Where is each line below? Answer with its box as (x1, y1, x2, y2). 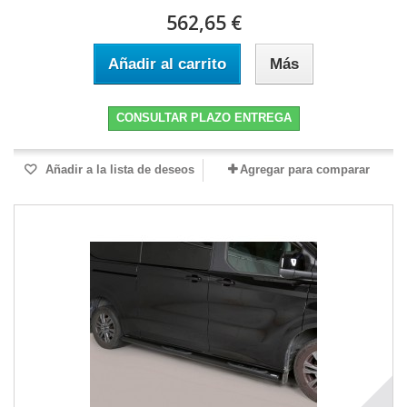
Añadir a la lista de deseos (42, 163, 194, 177)
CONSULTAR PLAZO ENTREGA (115, 111, 292, 125)
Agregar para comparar (239, 163, 370, 177)
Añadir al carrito (108, 55, 226, 74)
